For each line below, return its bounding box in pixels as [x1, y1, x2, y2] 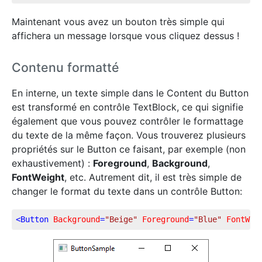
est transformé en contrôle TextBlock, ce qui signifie [12, 101, 243, 113]
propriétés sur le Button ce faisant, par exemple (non [12, 143, 246, 156]
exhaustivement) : [12, 157, 93, 170]
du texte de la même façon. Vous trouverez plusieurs [12, 129, 246, 142]
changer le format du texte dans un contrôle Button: [12, 185, 242, 198]
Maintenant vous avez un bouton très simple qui [12, 16, 225, 28]
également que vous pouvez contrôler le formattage [12, 115, 243, 127]
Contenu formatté [12, 60, 119, 75]
